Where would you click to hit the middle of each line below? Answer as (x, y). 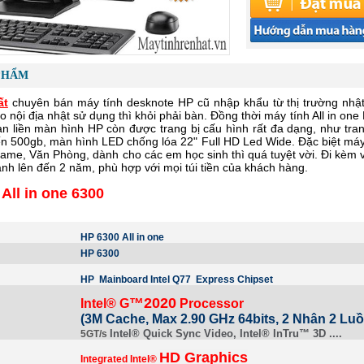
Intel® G (105, 303)
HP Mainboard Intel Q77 (137, 279)
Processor (210, 303)
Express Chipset (235, 279)
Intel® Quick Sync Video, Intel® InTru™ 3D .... (226, 334)
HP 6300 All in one (123, 237)
